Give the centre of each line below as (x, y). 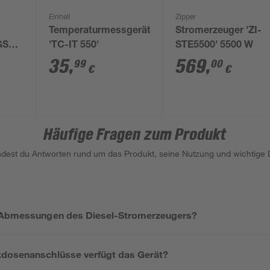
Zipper (186, 17)
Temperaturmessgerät (100, 31)
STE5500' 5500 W (215, 46)
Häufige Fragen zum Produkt (135, 135)
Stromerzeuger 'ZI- (219, 31)
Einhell (60, 17)
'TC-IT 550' (74, 46)
